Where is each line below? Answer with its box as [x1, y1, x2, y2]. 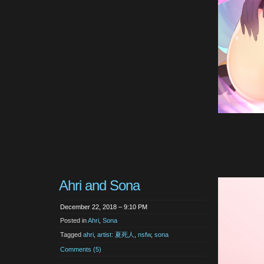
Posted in [60, 216, 88, 224]
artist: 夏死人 [97, 230, 134, 238]
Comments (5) [60, 245, 101, 253]
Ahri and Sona [59, 177, 140, 193]
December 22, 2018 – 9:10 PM [60, 203, 147, 210]
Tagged [60, 230, 83, 238]
